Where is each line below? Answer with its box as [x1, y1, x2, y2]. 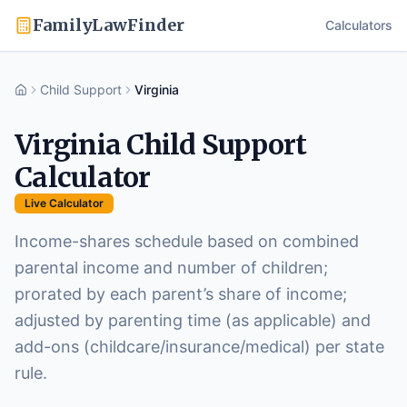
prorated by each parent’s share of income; [15, 284, 347, 303]
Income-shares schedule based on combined [15, 232, 359, 251]
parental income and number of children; [15, 258, 328, 277]
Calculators [325, 17, 392, 33]
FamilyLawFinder [33, 15, 184, 35]
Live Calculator [25, 196, 104, 210]
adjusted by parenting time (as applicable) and [15, 311, 371, 330]
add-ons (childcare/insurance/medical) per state [15, 337, 384, 356]
